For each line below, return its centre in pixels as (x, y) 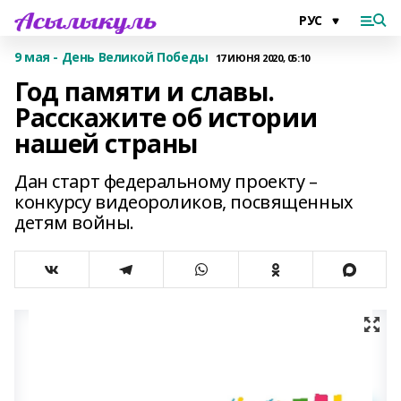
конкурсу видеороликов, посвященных (184, 202)
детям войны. (74, 222)
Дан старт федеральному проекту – (166, 181)
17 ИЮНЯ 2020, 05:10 (262, 57)
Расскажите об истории (166, 117)
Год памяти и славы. (145, 91)
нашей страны (106, 143)
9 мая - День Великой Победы (111, 57)
